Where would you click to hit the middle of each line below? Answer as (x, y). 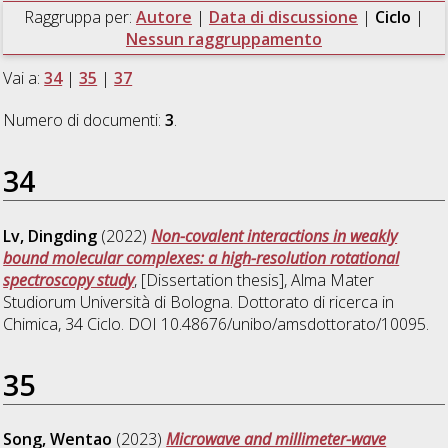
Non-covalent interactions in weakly (274, 235)
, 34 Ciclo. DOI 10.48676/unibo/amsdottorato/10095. (244, 323)
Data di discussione (283, 16)
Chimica (31, 323)
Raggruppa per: (79, 16)
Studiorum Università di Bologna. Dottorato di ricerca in (199, 301)
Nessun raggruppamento (223, 38)
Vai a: (24, 77)
